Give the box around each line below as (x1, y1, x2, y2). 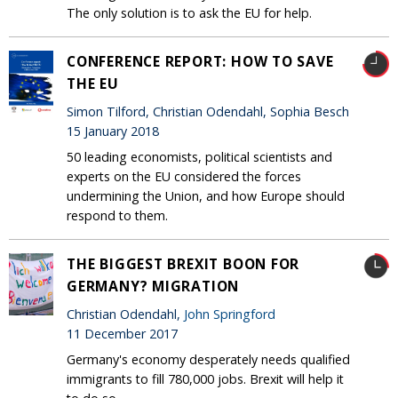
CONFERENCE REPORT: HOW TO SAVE (67, 52, 334, 72)
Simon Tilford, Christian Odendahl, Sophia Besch (67, 102, 349, 120)
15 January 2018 (67, 122, 159, 139)
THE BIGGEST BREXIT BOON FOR (67, 254, 300, 275)
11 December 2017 (67, 324, 178, 342)
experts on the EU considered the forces (67, 168, 301, 186)
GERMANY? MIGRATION (67, 276, 240, 297)
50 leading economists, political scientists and (67, 148, 332, 166)
